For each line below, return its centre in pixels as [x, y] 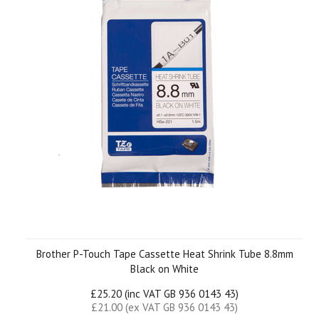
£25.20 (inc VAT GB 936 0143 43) [164, 294]
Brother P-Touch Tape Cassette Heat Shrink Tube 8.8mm [164, 254]
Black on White [164, 269]
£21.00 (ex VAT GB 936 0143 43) [164, 307]
